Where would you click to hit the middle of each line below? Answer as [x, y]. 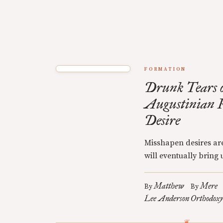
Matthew [169, 186]
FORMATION [166, 69]
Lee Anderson [167, 198]
